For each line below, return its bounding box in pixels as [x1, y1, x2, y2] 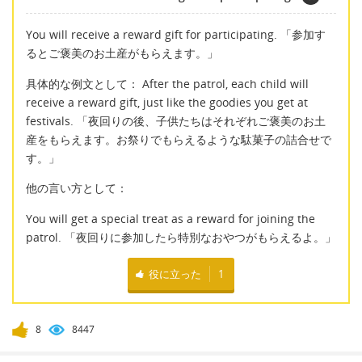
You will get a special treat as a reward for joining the [26, 210, 315, 226]
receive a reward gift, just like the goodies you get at [26, 94, 308, 110]
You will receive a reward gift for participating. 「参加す [26, 27, 326, 43]
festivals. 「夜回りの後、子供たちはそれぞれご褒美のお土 [26, 112, 326, 128]
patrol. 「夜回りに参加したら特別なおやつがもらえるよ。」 [26, 229, 336, 245]
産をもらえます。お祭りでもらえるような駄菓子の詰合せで [26, 131, 331, 147]
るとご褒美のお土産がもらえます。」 [26, 45, 218, 61]
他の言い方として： [26, 180, 128, 196]
